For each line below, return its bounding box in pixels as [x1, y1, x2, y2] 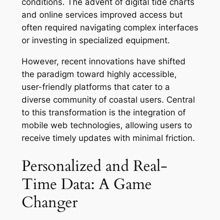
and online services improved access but [21, 10, 183, 20]
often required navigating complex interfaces [21, 23, 198, 33]
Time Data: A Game [21, 173, 152, 194]
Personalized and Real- [21, 155, 167, 176]
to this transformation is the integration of [21, 107, 186, 117]
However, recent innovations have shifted [21, 56, 186, 66]
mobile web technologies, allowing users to [21, 120, 192, 130]
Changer [21, 192, 78, 213]
